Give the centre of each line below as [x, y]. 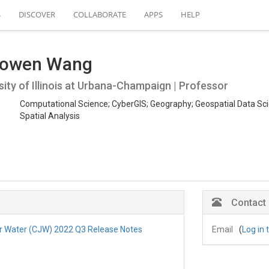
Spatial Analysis [50, 116]
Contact [248, 203]
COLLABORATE [100, 14]
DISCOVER [37, 14]
